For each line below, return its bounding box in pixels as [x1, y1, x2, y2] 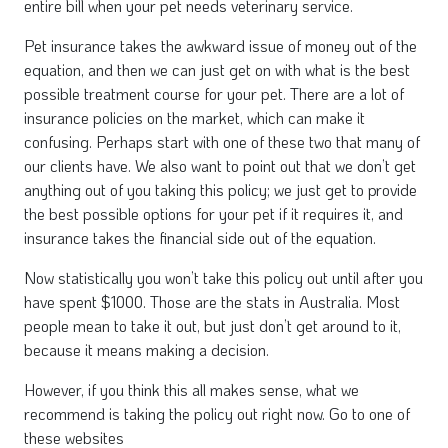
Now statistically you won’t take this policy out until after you [24, 267, 423, 288]
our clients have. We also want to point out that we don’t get [24, 155, 416, 176]
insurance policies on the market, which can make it [24, 107, 365, 128]
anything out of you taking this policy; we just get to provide [24, 179, 417, 200]
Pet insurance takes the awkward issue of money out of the [24, 35, 417, 56]
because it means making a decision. [24, 339, 269, 360]
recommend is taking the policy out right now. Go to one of [24, 403, 410, 424]
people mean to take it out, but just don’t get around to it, [24, 315, 401, 336]
